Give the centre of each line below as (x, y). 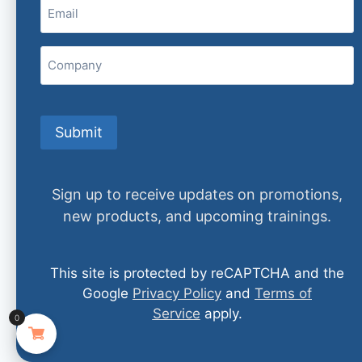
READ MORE (137, 135)
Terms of (283, 293)
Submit (79, 132)
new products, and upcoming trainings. (197, 216)
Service (176, 314)
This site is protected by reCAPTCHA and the (197, 273)
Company (70, 55)
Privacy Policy (177, 293)
